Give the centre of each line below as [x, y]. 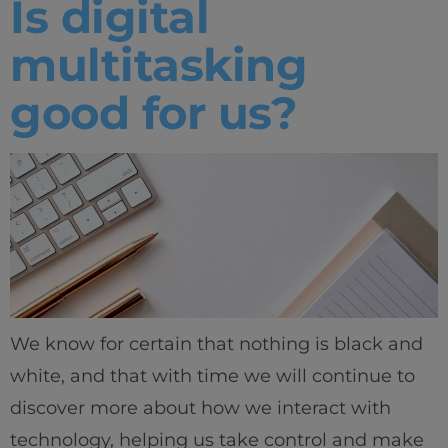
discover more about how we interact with [200, 408]
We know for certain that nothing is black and [216, 344]
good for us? [153, 112]
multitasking [158, 64]
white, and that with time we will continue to [212, 376]
